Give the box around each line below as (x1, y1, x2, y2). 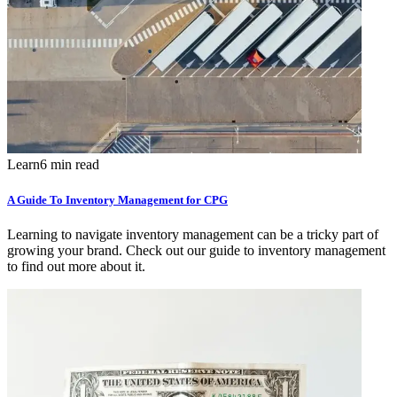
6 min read (40, 157, 99, 173)
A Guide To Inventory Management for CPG (7, 192, 228, 206)
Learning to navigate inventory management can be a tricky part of (7, 226, 378, 242)
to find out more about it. (7, 258, 145, 274)
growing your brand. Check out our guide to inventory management (7, 242, 385, 258)
